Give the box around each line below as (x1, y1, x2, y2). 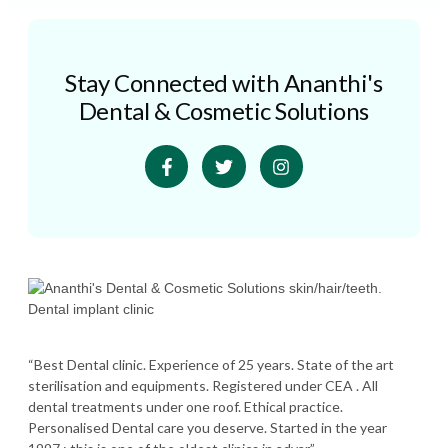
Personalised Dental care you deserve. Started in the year (28, 419, 387, 437)
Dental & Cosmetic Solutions (78, 96, 370, 125)
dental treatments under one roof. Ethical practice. (28, 398, 343, 416)
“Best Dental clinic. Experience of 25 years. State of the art (28, 356, 394, 374)
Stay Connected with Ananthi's (65, 68, 383, 97)
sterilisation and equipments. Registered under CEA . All (28, 377, 378, 395)
